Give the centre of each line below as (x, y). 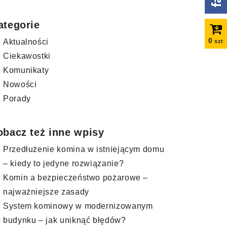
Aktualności (26, 42)
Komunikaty (26, 70)
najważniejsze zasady (46, 192)
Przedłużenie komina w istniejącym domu (84, 149)
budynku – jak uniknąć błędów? (65, 220)
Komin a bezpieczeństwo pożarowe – (76, 178)
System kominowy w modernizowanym (78, 206)
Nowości (20, 84)
